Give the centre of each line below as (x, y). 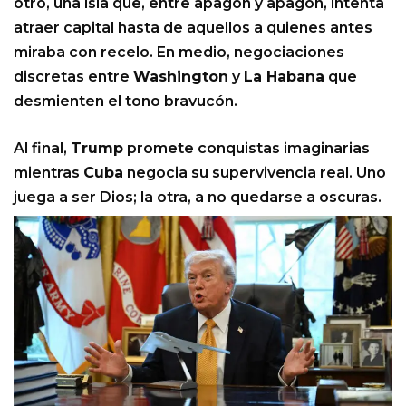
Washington (181, 77)
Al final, (42, 149)
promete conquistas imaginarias (246, 149)
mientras (48, 173)
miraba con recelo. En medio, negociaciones (179, 53)
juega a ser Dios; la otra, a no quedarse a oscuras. (198, 198)
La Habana (284, 77)
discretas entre (73, 77)
